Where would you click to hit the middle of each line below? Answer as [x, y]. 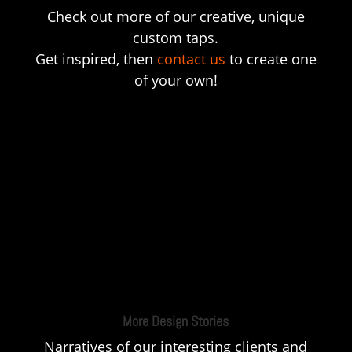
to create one [271, 59]
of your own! [176, 80]
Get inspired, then [96, 59]
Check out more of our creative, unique [176, 16]
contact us [191, 59]
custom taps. [176, 37]
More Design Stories [176, 321]
